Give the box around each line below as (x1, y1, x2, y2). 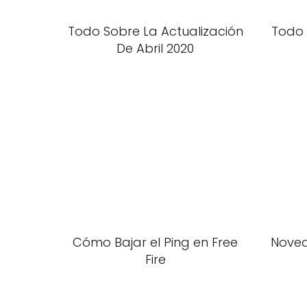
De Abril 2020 (116, 40, 194, 57)
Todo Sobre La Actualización (67, 23, 243, 40)
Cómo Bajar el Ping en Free (73, 234, 238, 251)
